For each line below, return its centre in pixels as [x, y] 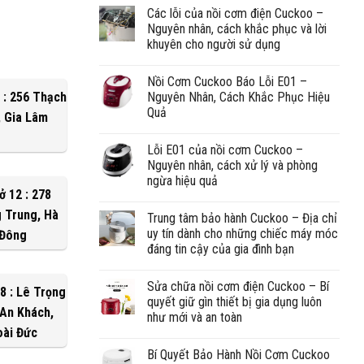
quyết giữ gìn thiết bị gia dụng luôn [234, 301]
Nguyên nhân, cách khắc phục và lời [237, 28]
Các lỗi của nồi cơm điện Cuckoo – [235, 13]
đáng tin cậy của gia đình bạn [221, 249]
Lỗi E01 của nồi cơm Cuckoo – [225, 149]
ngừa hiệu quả [182, 180]
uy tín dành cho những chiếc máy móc [243, 233]
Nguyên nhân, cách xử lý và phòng [232, 165]
